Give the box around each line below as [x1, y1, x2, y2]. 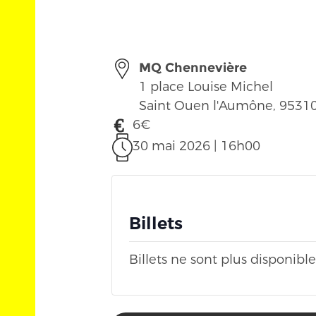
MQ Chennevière [139, 60, 247, 75]
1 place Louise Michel [139, 78, 273, 95]
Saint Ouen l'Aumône [139, 97, 273, 114]
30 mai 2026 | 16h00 [133, 138, 260, 154]
